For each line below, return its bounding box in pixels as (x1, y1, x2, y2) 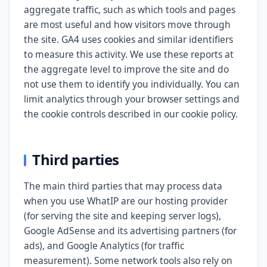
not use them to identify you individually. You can (24, 77, 240, 91)
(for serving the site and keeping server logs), (24, 209, 221, 222)
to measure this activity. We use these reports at (24, 48, 234, 61)
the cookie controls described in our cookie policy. (24, 107, 238, 120)
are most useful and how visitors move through (24, 18, 231, 31)
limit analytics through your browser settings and (24, 92, 240, 105)
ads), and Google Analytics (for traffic (24, 239, 184, 252)
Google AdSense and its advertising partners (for (24, 224, 237, 237)
